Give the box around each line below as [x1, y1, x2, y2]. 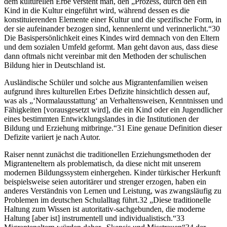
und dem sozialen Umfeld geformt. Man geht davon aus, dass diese [4, 43, 218, 52]
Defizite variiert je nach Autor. [4, 133, 100, 142]
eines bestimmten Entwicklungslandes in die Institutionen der [4, 115, 199, 124]
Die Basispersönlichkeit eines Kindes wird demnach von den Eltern [4, 33, 219, 43]
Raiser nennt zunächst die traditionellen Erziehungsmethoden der [4, 150, 211, 159]
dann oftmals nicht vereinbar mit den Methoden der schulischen [4, 52, 206, 61]
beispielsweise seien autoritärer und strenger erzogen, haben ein [4, 177, 206, 186]
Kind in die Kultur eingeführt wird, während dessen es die [4, 6, 190, 15]
